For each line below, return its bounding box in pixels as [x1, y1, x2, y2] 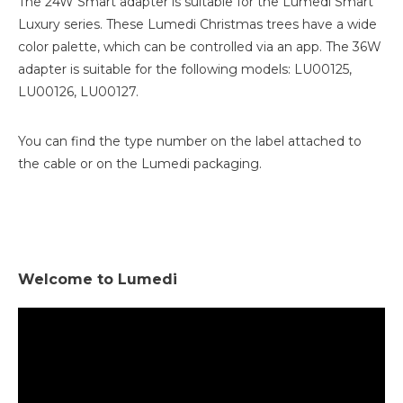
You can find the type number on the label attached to [18, 133, 362, 149]
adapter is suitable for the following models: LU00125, [18, 61, 352, 77]
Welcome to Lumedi [18, 271, 177, 288]
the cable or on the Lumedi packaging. [18, 156, 262, 172]
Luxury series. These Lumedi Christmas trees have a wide [18, 16, 377, 32]
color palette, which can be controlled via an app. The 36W [18, 39, 381, 55]
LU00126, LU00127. [18, 84, 139, 100]
